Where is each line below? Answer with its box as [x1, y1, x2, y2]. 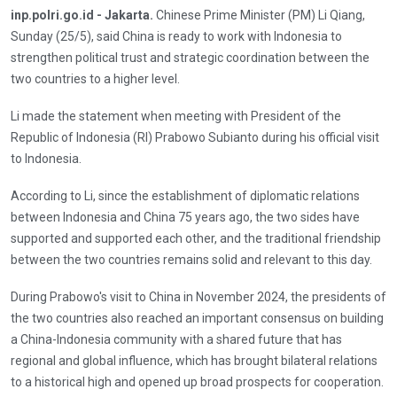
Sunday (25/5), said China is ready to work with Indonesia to [11, 28, 342, 43]
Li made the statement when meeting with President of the [11, 108, 341, 123]
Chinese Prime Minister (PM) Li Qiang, [156, 7, 365, 22]
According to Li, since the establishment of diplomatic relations [11, 188, 360, 203]
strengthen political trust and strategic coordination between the [11, 50, 370, 65]
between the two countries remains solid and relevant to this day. [11, 252, 372, 267]
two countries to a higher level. [11, 71, 180, 86]
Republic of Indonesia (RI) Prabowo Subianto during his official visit [11, 129, 379, 144]
